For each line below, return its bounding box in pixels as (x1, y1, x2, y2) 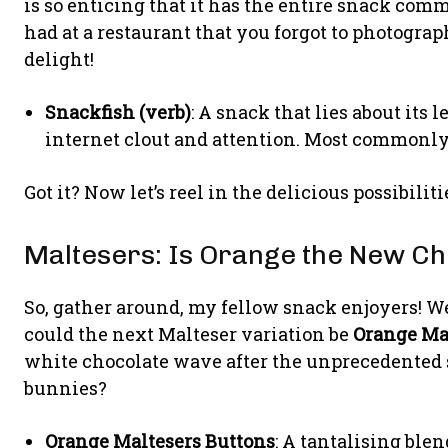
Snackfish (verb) (45, 99, 191, 124)
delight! (24, 46, 94, 71)
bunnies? (24, 375, 107, 400)
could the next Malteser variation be (24, 321, 353, 346)
